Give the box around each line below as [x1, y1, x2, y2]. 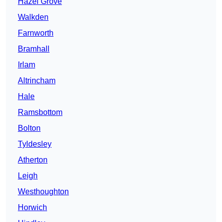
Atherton [18, 156, 48, 165]
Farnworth [18, 29, 54, 38]
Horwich [18, 203, 47, 212]
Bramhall [18, 45, 50, 54]
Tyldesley [18, 140, 52, 149]
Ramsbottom [18, 108, 62, 117]
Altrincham [18, 76, 55, 85]
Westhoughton [18, 187, 69, 196]
